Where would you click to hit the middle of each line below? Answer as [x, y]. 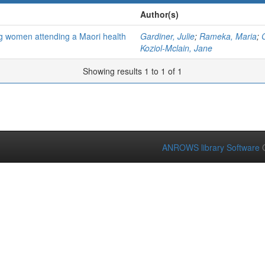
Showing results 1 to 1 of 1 [132, 71]
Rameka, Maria [228, 36]
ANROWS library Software [211, 147]
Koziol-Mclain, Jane [176, 48]
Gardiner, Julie [167, 36]
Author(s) [159, 14]
